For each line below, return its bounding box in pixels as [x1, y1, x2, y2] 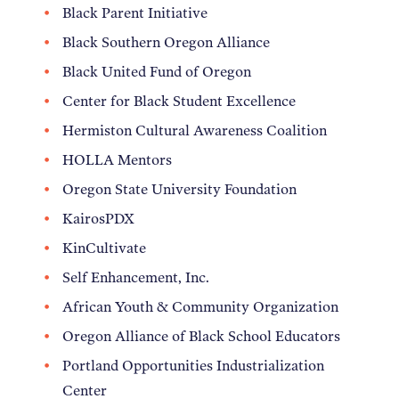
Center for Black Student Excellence [62, 92, 299, 110]
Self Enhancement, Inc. [62, 268, 213, 286]
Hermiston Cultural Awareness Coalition [62, 121, 330, 139]
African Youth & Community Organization [62, 297, 342, 315]
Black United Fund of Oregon [62, 62, 255, 80]
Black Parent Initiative [62, 4, 211, 21]
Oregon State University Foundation [62, 180, 300, 198]
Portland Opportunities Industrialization [62, 356, 324, 374]
